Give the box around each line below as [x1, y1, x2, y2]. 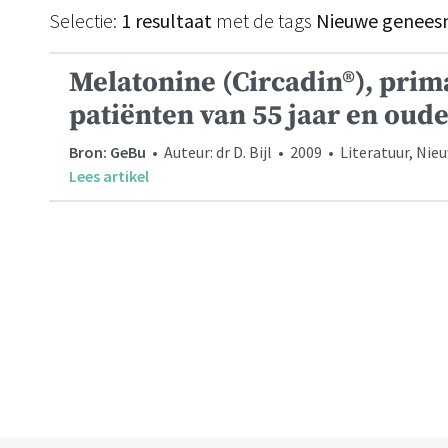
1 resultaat [121, 8, 212, 33]
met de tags [212, 8, 316, 33]
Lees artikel [69, 166, 149, 186]
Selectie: [49, 8, 121, 33]
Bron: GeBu [69, 142, 146, 162]
